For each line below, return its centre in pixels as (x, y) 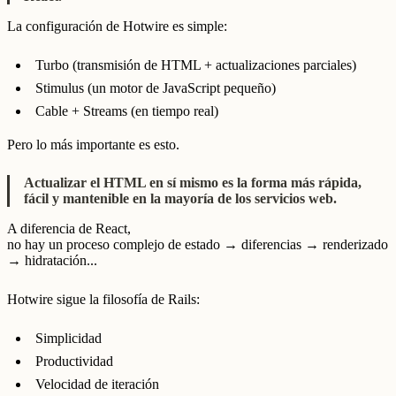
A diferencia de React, (69, 229)
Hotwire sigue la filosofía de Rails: (103, 299)
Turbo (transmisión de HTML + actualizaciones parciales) (196, 65)
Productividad (74, 361)
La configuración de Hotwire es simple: (117, 27)
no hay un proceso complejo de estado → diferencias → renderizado (198, 245)
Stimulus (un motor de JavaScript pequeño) (156, 88)
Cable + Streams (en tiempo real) (127, 110)
